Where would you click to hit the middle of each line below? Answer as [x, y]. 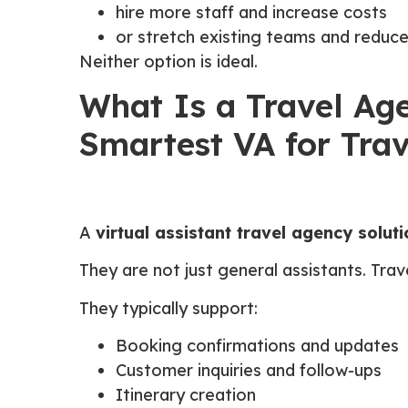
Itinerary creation [186, 395]
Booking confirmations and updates [257, 346]
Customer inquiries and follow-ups [249, 371]
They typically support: [168, 308]
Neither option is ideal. [168, 61]
